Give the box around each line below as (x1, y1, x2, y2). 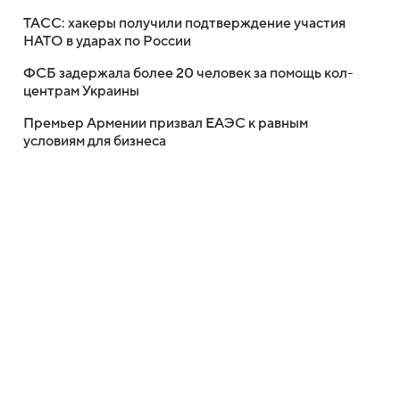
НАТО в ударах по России (23, 33, 191, 49)
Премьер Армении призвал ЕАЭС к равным (23, 115, 308, 131)
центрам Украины (23, 83, 139, 99)
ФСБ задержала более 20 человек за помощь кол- (23, 65, 354, 81)
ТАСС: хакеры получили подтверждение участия (23, 15, 346, 31)
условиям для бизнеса (23, 133, 166, 149)
